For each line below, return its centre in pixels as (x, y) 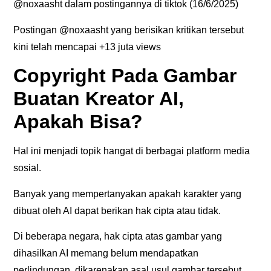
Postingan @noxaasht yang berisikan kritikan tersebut (129, 30)
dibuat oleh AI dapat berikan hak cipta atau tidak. (117, 211)
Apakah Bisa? (78, 122)
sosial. (28, 168)
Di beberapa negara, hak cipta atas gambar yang (118, 236)
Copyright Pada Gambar (125, 76)
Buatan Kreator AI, (99, 99)
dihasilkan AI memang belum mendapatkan (106, 253)
